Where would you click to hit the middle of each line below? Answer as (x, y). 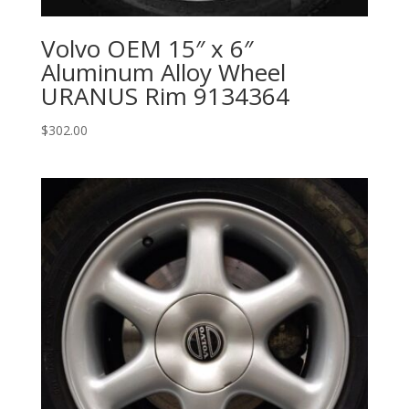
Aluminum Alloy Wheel (163, 72)
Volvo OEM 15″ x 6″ (147, 48)
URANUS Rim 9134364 (165, 95)
